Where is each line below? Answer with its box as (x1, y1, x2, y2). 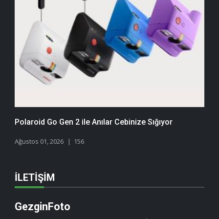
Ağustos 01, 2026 (15, 136, 64, 146)
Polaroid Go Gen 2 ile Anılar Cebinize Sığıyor (15, 117, 173, 127)
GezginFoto (15, 200, 70, 213)
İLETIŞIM (15, 171, 55, 183)
